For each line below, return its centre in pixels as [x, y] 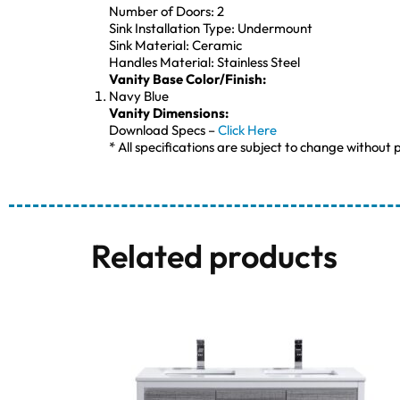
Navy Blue [139, 96]
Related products [214, 255]
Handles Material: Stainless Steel [204, 62]
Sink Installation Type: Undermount [211, 28]
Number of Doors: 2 [167, 11]
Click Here [247, 129]
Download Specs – [163, 129]
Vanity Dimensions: [169, 112]
